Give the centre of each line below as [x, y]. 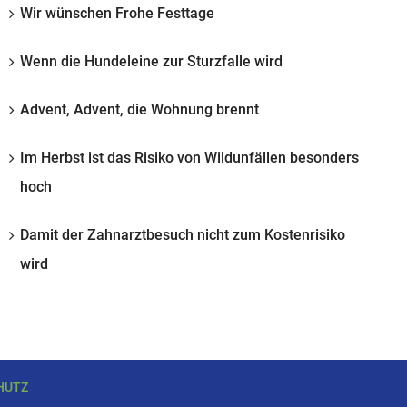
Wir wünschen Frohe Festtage [117, 13]
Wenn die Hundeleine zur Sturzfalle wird [151, 61]
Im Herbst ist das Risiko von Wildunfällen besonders [189, 157]
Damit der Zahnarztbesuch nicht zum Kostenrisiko [183, 234]
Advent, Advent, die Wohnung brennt [139, 109]
